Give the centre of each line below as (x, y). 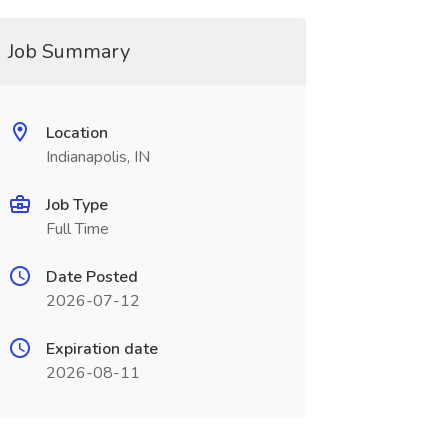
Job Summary (68, 51)
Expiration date (101, 349)
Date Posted (91, 277)
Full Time (77, 229)
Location (76, 133)
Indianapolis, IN (97, 157)
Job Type (76, 205)
